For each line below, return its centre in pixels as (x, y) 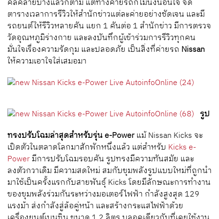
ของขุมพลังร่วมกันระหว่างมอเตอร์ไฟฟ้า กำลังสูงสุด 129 (103, 194)
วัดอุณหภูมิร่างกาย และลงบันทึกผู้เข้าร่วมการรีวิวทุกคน (101, 38)
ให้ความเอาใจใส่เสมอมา (49, 61)
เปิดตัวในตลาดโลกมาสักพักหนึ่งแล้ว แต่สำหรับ (88, 147)
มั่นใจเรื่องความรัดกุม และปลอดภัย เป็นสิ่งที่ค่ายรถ (94, 50)
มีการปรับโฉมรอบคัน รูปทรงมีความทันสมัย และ (112, 159)
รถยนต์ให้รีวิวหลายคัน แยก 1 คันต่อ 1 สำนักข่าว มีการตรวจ (109, 26)
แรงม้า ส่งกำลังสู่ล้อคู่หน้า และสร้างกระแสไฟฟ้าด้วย (95, 206)
